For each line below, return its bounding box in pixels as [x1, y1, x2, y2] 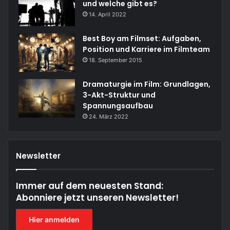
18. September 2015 [89, 56, 142, 64]
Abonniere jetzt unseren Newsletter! [16, 191, 179, 204]
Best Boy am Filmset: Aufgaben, [83, 33, 201, 44]
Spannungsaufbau [83, 100, 153, 111]
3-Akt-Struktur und [83, 89, 156, 100]
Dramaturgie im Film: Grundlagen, [83, 79, 210, 89]
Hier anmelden [29, 215, 80, 224]
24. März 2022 [89, 112, 128, 120]
